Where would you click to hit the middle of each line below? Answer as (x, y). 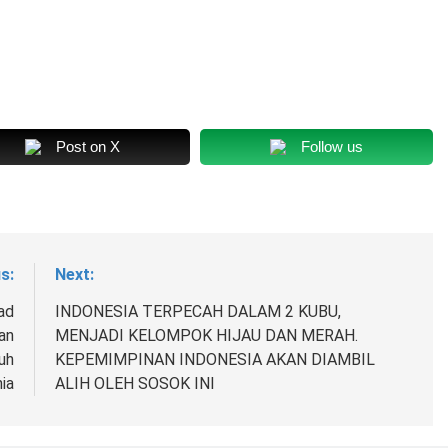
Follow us (332, 147)
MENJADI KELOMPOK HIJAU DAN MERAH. (206, 336)
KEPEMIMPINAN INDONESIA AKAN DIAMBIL (214, 360)
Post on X (88, 147)
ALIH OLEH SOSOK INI (134, 384)
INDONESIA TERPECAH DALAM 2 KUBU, (197, 312)
